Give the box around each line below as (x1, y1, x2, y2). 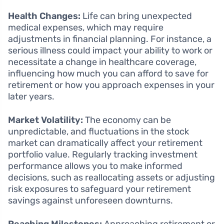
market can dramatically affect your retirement (8, 137, 202, 149)
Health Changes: (8, 10, 80, 22)
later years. (8, 91, 54, 102)
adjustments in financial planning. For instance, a (8, 33, 211, 45)
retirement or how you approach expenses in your (8, 79, 214, 91)
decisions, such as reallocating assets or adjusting (8, 172, 215, 183)
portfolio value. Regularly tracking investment (8, 149, 197, 160)
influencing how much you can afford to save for (8, 68, 208, 79)
